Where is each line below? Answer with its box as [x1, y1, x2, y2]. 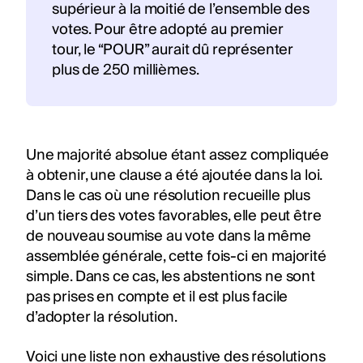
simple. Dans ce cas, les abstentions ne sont [26, 263, 315, 289]
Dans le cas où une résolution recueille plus [26, 182, 310, 208]
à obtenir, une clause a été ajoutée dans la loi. [26, 162, 322, 188]
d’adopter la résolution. [26, 304, 178, 330]
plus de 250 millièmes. [52, 57, 199, 83]
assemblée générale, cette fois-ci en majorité [26, 243, 327, 269]
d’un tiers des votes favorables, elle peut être [26, 203, 322, 228]
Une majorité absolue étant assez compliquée [26, 142, 330, 168]
